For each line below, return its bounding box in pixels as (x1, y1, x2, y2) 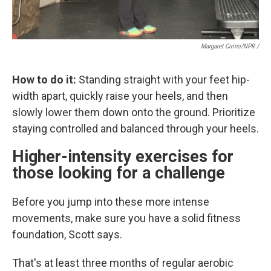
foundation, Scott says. (12, 228, 122, 241)
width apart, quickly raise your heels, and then (12, 90, 228, 102)
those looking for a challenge (12, 163, 225, 183)
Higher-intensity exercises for (12, 147, 233, 166)
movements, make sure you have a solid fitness (12, 212, 241, 224)
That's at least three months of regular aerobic (12, 256, 233, 269)
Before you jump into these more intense (12, 195, 209, 208)
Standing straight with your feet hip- (79, 73, 250, 86)
